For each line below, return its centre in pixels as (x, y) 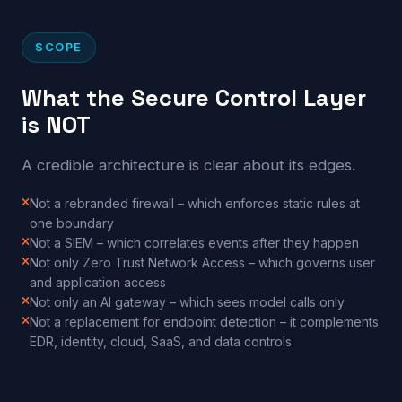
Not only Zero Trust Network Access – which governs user (202, 262)
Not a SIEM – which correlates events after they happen (194, 242)
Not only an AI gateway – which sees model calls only (187, 301)
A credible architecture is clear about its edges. (188, 165)
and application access (98, 282)
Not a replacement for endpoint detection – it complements (204, 321)
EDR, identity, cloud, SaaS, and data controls (161, 341)
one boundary (72, 223)
